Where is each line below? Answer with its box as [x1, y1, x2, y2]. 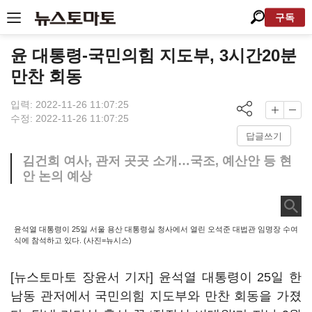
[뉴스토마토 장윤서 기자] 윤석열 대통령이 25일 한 [10, 270, 302, 284]
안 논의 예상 [22, 169, 92, 183]
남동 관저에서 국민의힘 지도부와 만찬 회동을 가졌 [10, 289, 302, 303]
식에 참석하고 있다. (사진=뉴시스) [14, 236, 132, 244]
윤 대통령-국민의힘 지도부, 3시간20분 [10, 46, 297, 65]
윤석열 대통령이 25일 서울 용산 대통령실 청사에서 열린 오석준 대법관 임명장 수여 [14, 225, 298, 233]
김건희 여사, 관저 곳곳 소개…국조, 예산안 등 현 [22, 154, 292, 168]
